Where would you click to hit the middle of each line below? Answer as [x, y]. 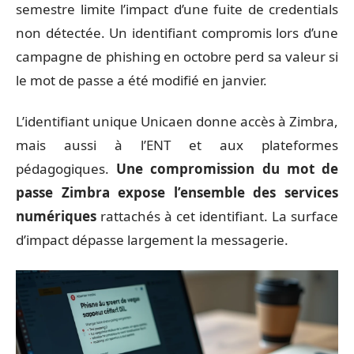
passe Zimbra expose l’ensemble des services [177, 192]
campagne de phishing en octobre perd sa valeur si [177, 56]
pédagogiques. [66, 169]
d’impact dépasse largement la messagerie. [152, 240]
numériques [56, 216]
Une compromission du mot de [228, 169]
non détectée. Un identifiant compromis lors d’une [177, 32]
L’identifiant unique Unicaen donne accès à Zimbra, [177, 121]
